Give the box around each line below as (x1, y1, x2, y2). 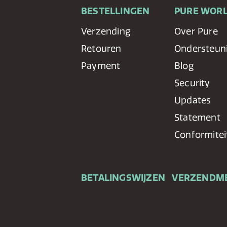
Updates (174, 94, 211, 106)
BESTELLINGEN (81, 5, 150, 17)
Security (174, 77, 210, 89)
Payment (81, 60, 121, 71)
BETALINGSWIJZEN (81, 171, 165, 183)
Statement (174, 111, 220, 123)
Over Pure (174, 25, 218, 37)
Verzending (81, 25, 130, 37)
